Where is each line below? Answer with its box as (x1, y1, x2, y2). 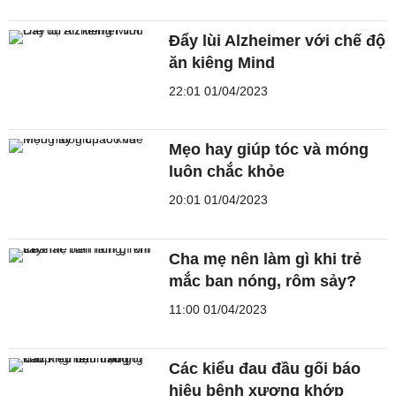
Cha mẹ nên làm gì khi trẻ (169, 250, 362, 269)
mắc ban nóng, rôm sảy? (169, 272, 357, 291)
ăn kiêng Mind (169, 53, 276, 72)
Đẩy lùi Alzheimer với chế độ (169, 31, 386, 49)
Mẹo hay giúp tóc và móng (169, 141, 369, 159)
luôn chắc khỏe (169, 163, 286, 181)
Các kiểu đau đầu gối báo (169, 359, 362, 377)
